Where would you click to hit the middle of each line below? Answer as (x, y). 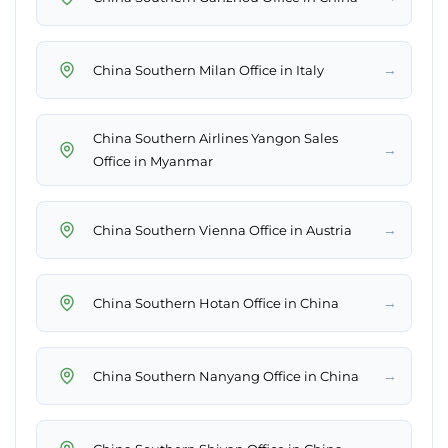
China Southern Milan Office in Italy (208, 69)
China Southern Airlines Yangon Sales (215, 138)
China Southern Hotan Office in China (216, 302)
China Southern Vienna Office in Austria (222, 229)
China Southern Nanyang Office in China (226, 375)
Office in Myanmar (153, 161)
